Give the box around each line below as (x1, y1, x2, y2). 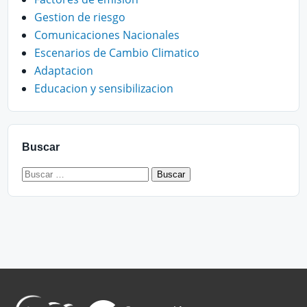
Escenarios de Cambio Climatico (34, 45, 199, 60)
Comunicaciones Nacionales (34, 27, 180, 42)
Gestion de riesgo (34, 9, 125, 25)
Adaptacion (34, 62, 93, 78)
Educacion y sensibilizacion (34, 80, 173, 96)
